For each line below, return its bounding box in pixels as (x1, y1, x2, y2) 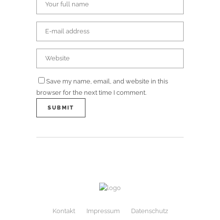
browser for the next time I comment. (36, 89, 146, 97)
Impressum (86, 207, 120, 215)
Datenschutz (131, 207, 168, 215)
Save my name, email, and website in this (46, 78, 168, 85)
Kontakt (52, 207, 75, 215)
